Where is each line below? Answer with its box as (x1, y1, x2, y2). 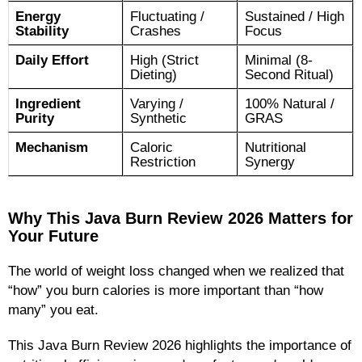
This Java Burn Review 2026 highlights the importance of (8, 338, 351, 353)
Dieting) (130, 67, 177, 82)
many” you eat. (8, 302, 99, 318)
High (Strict (130, 53, 199, 68)
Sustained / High (245, 9, 344, 24)
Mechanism (15, 140, 88, 155)
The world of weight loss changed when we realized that (8, 263, 344, 279)
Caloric (130, 140, 173, 155)
